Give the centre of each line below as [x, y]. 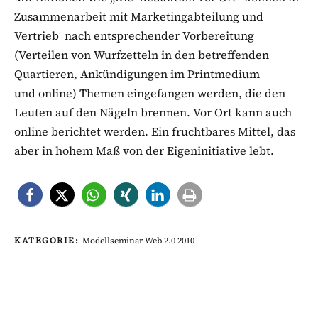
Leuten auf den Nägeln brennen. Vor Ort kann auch [153, 112]
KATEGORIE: [48, 240]
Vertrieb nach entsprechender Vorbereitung [134, 35]
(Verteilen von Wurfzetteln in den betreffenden [142, 54]
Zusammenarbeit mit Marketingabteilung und [139, 16]
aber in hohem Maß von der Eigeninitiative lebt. [144, 150]
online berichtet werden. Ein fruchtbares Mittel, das [155, 131]
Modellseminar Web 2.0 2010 [138, 240]
